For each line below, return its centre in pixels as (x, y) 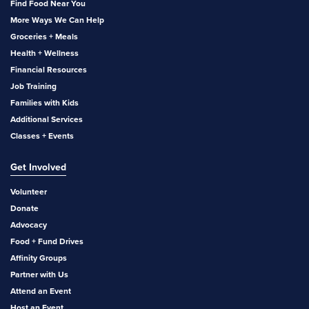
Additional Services (47, 119)
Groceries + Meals (44, 36)
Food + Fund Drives (47, 241)
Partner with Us (39, 274)
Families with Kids (44, 102)
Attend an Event (41, 291)
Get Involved (38, 167)
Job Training (33, 86)
